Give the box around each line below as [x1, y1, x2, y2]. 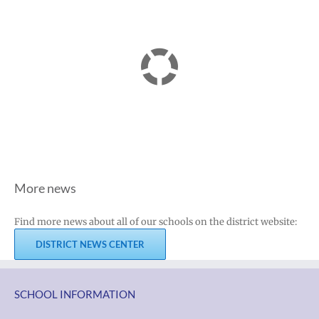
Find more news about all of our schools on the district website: [14, 215, 297, 228]
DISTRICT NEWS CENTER [36, 238, 145, 250]
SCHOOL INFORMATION [14, 287, 135, 300]
